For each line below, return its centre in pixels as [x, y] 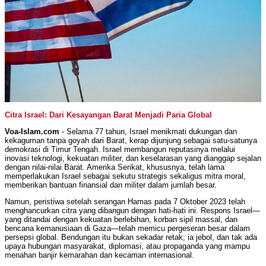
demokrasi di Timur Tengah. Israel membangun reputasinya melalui [120, 150]
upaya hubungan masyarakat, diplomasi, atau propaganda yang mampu [127, 246]
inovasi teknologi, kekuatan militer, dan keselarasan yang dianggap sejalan [133, 159]
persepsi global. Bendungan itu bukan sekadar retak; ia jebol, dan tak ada [131, 237]
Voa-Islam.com [32, 132]
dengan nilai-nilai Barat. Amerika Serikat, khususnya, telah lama [115, 167]
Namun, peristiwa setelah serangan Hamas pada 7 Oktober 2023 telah [125, 202]
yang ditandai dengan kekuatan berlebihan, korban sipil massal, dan [121, 220]
